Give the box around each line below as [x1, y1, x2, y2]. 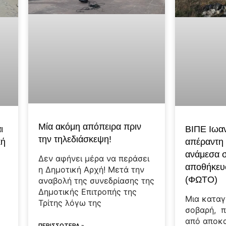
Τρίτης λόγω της [38, 197, 102, 208]
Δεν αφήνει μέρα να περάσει [38, 153, 150, 163]
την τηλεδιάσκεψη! [38, 134, 112, 144]
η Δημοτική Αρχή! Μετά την [38, 164, 145, 175]
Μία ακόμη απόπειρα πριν [38, 121, 142, 132]
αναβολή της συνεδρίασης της [38, 175, 155, 186]
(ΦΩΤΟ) [185, 175, 218, 185]
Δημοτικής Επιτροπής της [38, 186, 137, 197]
